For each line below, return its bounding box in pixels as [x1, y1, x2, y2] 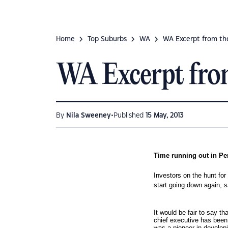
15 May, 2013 [146, 112, 184, 119]
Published [113, 112, 146, 119]
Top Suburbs [88, 36, 127, 42]
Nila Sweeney [66, 112, 111, 119]
